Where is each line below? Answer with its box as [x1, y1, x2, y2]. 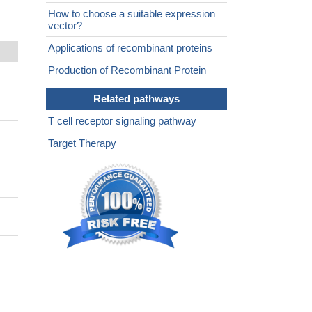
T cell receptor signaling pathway [48, 115, 196, 127]
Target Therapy [48, 137, 116, 150]
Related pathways [93, 93, 180, 105]
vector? [48, 19, 82, 32]
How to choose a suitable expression [48, 8, 215, 20]
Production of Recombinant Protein [48, 64, 206, 77]
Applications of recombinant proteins [48, 42, 212, 54]
